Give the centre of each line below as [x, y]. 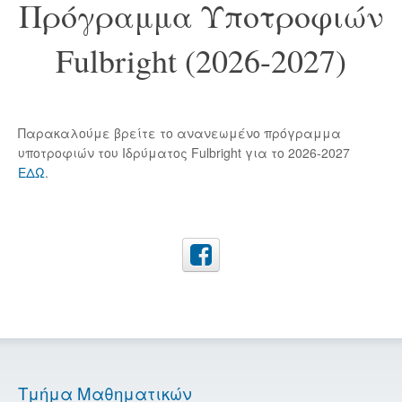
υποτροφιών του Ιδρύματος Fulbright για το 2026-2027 [184, 152]
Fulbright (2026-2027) [201, 60]
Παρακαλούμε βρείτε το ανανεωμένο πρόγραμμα [179, 132]
